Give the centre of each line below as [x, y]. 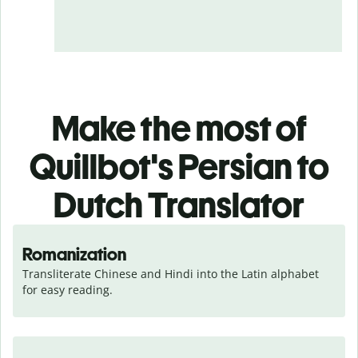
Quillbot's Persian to [179, 166]
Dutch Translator [179, 205]
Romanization [74, 254]
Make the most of [179, 128]
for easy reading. [68, 289]
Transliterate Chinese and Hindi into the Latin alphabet [171, 273]
